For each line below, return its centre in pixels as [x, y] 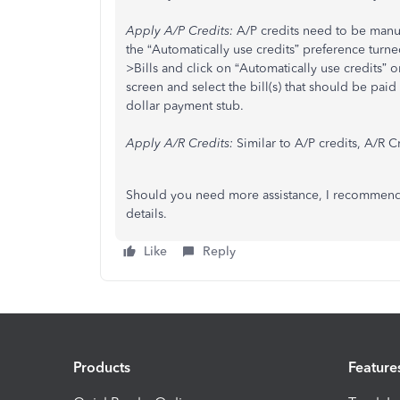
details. [146, 214]
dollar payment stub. [185, 106]
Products [102, 367]
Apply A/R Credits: [179, 143]
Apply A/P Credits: [179, 31]
